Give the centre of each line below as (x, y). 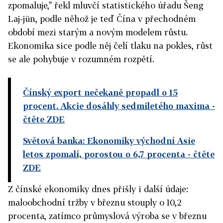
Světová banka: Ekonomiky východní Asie (109, 141)
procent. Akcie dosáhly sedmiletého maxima (116, 106)
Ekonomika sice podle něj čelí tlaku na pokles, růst (110, 46)
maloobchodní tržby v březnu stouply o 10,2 (95, 203)
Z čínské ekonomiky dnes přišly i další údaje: (98, 189)
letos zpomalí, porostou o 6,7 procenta (104, 154)
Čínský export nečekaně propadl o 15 (100, 93)
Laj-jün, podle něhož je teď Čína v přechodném (102, 19)
